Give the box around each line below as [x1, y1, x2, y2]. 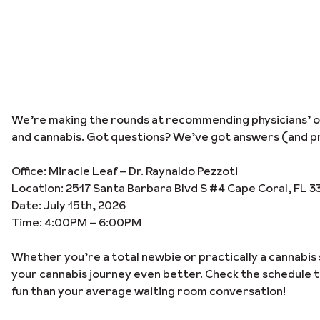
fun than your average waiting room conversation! [11, 283, 286, 299]
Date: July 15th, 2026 [11, 197, 126, 213]
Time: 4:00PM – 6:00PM [11, 214, 141, 230]
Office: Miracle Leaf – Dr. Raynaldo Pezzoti [11, 163, 238, 179]
